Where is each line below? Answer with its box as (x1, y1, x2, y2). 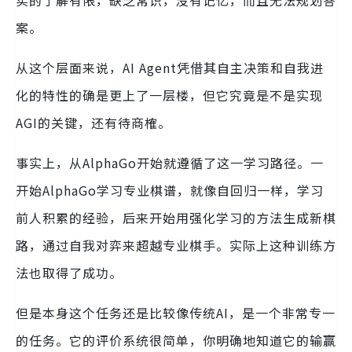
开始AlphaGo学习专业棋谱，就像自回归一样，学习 (16, 180, 324, 200)
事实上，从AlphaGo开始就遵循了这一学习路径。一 (16, 152, 324, 172)
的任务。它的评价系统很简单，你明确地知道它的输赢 (16, 330, 336, 350)
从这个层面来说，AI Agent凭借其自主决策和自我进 (16, 57, 324, 77)
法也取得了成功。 (16, 262, 123, 282)
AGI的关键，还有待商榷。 (16, 112, 171, 132)
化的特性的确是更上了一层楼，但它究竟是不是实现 (16, 85, 323, 104)
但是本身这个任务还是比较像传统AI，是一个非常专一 (16, 302, 335, 322)
